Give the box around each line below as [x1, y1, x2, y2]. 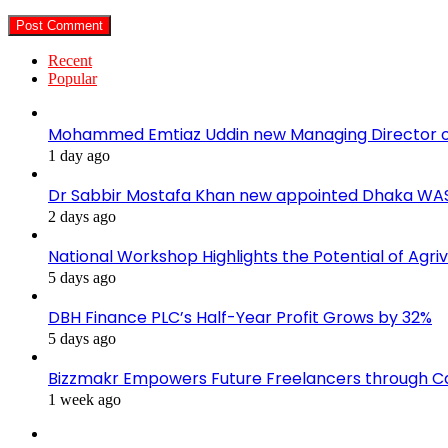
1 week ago [48, 391, 121, 409]
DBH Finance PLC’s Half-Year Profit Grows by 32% [48, 306, 432, 330]
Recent [48, 52, 92, 70]
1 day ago [48, 147, 110, 165]
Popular [48, 70, 97, 88]
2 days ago [48, 208, 116, 226]
